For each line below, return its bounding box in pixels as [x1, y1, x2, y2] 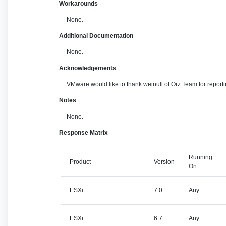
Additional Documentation [59, 32, 133, 39]
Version [153, 158, 175, 165]
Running [188, 154, 212, 161]
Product [70, 158, 91, 165]
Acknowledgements [59, 65, 116, 72]
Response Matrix [59, 129, 108, 136]
